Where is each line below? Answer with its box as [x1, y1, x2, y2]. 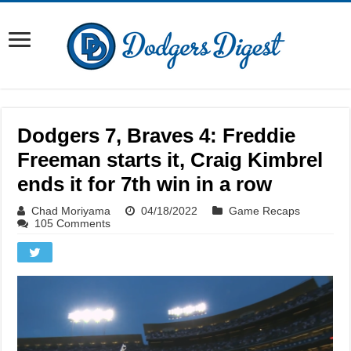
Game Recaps [229, 204, 301, 217]
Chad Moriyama [31, 204, 111, 217]
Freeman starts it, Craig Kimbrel [17, 148, 324, 172]
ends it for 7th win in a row [17, 172, 273, 196]
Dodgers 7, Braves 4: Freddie [17, 124, 296, 147]
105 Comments [34, 217, 111, 230]
